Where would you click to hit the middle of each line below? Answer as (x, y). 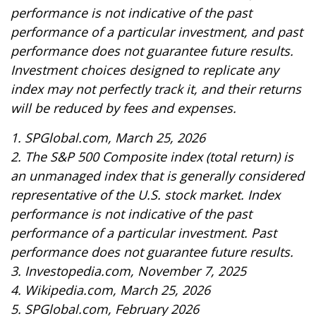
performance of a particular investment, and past (157, 32)
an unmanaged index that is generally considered (157, 176)
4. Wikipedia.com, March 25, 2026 (110, 290)
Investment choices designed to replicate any (145, 70)
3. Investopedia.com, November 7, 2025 (128, 271)
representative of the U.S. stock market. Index (145, 195)
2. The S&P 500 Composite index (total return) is (152, 157)
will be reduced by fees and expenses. (123, 108)
